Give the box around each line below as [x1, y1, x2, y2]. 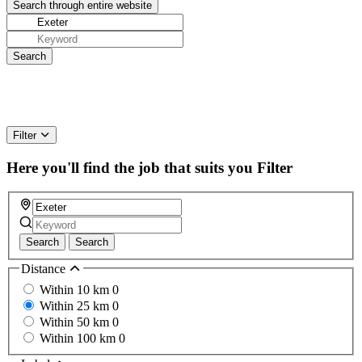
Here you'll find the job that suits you [6, 158, 253, 176]
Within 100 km [40, 330, 119, 345]
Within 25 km [40, 298, 112, 313]
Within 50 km [40, 314, 112, 329]
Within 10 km [40, 282, 112, 297]
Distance [21, 262, 69, 276]
